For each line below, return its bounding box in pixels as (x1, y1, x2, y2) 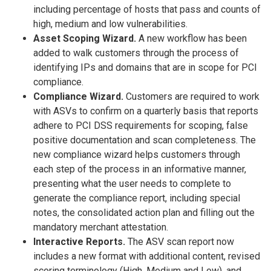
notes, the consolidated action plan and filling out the (33, 206, 255, 218)
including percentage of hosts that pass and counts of (33, 3, 261, 15)
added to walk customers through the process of (33, 47, 239, 59)
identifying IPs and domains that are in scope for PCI (33, 61, 257, 73)
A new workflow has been (136, 32, 247, 44)
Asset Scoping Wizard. (33, 32, 136, 44)
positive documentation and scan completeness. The (33, 134, 256, 146)
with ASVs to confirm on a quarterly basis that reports (33, 105, 258, 117)
